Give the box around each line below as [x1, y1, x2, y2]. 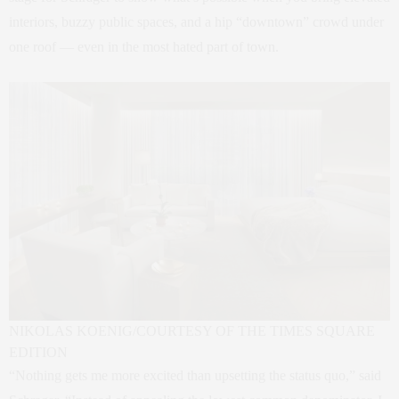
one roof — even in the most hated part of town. [9, 39, 279, 54]
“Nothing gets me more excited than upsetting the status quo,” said [9, 367, 381, 383]
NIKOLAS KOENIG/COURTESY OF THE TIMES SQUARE [9, 322, 375, 338]
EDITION [9, 344, 68, 360]
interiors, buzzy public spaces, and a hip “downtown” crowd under [9, 14, 384, 29]
